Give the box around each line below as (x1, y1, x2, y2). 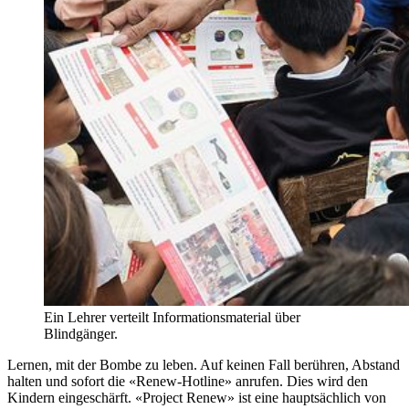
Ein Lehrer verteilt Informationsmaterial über (44, 309, 300, 326)
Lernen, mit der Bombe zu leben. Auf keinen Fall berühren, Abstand (7, 357, 400, 373)
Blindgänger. (44, 326, 118, 342)
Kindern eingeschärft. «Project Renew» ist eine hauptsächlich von (7, 390, 386, 406)
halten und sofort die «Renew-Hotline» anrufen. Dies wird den (7, 373, 368, 390)
